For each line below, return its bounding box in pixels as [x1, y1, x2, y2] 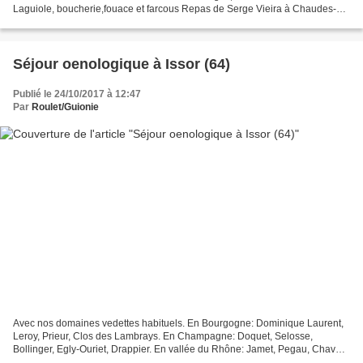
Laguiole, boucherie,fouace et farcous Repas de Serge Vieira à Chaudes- [13, 2, 336, 15]
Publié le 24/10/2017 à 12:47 [13, 88, 141, 100]
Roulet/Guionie [32, 100, 99, 113]
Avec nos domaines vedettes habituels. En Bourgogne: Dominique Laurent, [13, 318, 344, 330]
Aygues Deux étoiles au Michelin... [13, 15, 164, 28]
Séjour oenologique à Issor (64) [62, 55, 230, 72]
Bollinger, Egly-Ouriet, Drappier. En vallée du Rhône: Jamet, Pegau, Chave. [13, 344, 344, 356]
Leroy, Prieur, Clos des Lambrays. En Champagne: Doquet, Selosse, [13, 331, 313, 343]
